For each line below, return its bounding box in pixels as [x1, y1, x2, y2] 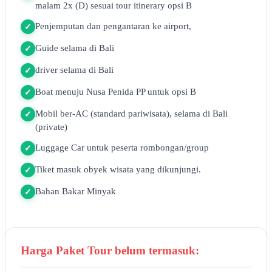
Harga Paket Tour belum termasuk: [21, 245, 199, 257]
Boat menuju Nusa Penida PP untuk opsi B [35, 87, 196, 97]
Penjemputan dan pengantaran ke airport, [35, 21, 191, 31]
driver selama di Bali [35, 65, 114, 75]
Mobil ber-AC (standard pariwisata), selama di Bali [35, 109, 228, 118]
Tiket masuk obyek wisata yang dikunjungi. [35, 165, 201, 174]
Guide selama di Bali [35, 43, 114, 53]
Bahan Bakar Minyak [35, 186, 116, 196]
